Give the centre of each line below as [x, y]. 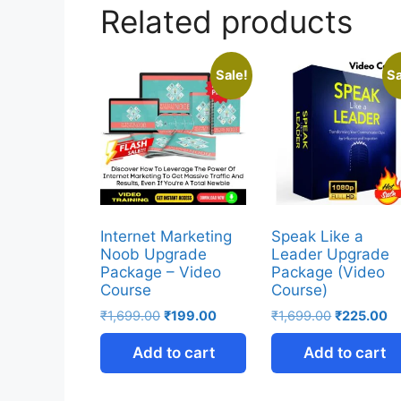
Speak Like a [318, 237]
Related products [226, 22]
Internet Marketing [166, 237]
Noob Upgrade [154, 255]
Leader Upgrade [331, 255]
